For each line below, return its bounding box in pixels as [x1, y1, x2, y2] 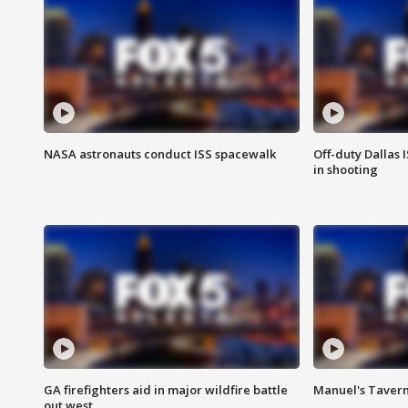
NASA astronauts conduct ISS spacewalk [44, 146, 276, 163]
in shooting [312, 161, 378, 178]
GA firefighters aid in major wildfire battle [44, 382, 288, 399]
